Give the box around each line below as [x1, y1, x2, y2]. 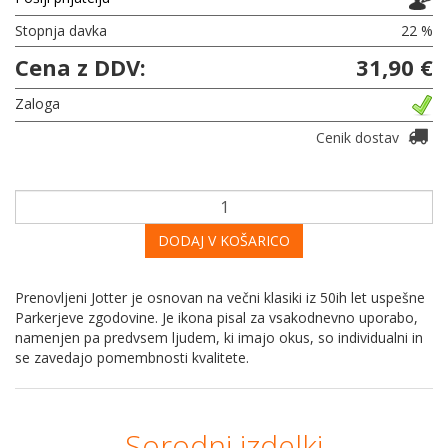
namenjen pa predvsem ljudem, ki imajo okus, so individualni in [15, 327, 423, 347]
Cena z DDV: [15, 51, 146, 82]
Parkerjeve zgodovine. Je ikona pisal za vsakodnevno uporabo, [15, 307, 418, 327]
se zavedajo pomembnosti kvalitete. [15, 347, 249, 367]
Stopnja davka [15, 20, 107, 40]
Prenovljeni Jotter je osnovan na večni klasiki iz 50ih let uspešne [15, 287, 425, 307]
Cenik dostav [316, 127, 403, 147]
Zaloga [15, 93, 60, 113]
